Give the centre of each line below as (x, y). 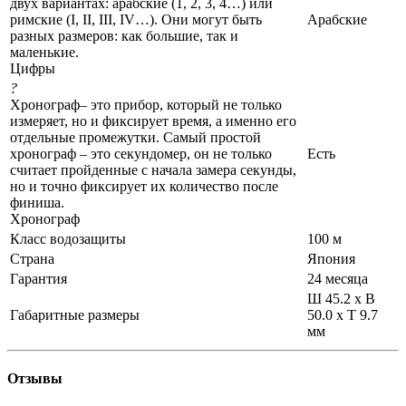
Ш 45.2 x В (341, 298)
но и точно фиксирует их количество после (144, 186)
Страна (32, 258)
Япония (331, 258)
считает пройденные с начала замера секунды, (153, 169)
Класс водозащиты (68, 238)
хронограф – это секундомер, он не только (141, 153)
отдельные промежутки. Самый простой (135, 137)
